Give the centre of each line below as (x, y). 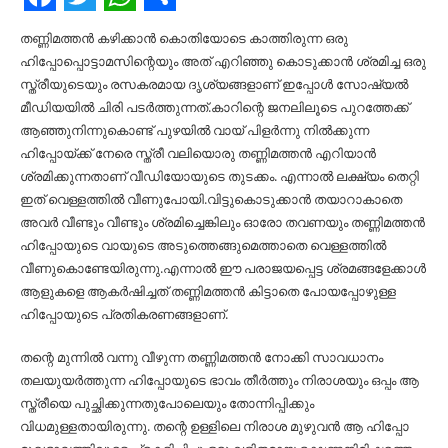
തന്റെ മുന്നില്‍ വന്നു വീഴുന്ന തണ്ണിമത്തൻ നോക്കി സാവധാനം (201, 356)
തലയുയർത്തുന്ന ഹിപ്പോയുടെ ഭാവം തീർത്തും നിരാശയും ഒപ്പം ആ (219, 379)
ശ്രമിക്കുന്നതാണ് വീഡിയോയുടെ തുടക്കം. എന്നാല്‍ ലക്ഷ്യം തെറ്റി (219, 175)
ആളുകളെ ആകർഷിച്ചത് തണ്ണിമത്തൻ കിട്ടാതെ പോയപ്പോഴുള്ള (208, 290)
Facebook (95, 26)
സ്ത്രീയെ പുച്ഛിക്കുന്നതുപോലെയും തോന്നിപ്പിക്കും (167, 402)
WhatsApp (181, 26)
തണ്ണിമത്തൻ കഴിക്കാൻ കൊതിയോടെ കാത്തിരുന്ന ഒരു (184, 37)
